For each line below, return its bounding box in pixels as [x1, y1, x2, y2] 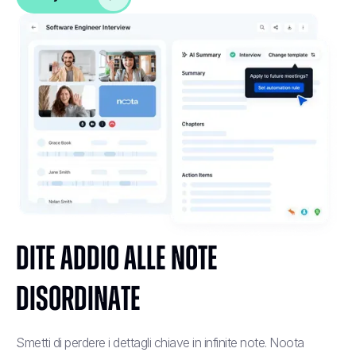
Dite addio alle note [16, 242, 218, 277]
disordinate [16, 282, 141, 318]
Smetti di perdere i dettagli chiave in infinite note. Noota [16, 335, 304, 351]
